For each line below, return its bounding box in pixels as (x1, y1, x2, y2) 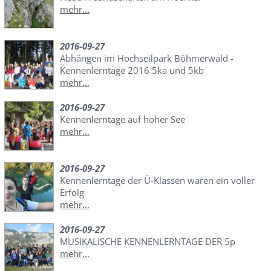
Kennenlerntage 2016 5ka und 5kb (59, 64, 204, 76)
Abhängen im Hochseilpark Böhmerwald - (59, 51, 233, 64)
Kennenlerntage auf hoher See (59, 113, 185, 125)
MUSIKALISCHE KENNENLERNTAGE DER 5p (59, 235, 235, 247)
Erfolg (59, 186, 84, 198)
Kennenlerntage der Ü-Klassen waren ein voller (59, 174, 255, 186)
